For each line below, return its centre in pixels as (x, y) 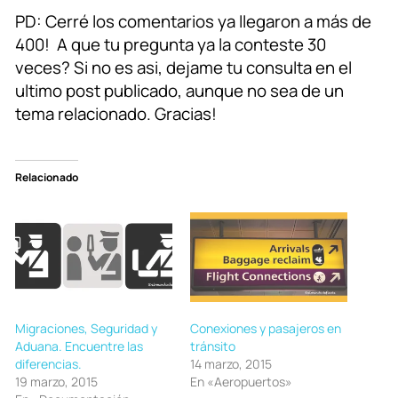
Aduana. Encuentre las (79, 346)
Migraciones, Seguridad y (86, 328)
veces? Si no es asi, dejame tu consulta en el (183, 68)
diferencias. (48, 363)
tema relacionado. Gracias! (116, 114)
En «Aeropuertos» (241, 381)
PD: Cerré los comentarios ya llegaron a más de (193, 22)
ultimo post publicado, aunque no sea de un (179, 91)
